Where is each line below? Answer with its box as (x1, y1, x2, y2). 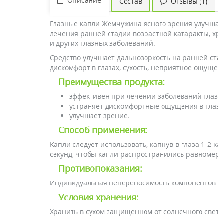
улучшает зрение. (69, 111, 129, 120)
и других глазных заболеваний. (50, 38, 155, 48)
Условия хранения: (58, 191, 139, 203)
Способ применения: (58, 124, 147, 136)
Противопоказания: (58, 163, 142, 174)
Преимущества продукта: (58, 76, 165, 88)
